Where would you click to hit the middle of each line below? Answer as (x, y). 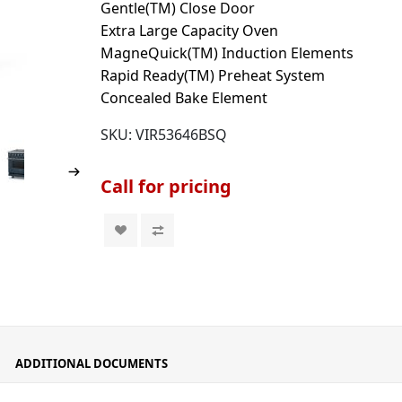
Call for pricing (166, 186)
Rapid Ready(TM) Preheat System (213, 75)
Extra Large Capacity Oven (190, 31)
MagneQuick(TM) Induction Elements (227, 53)
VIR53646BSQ (182, 135)
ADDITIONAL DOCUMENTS (92, 363)
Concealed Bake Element (184, 98)
